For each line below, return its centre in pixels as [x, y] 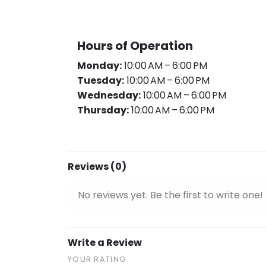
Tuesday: [101, 80]
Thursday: [103, 110]
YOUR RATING [97, 259]
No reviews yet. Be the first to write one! [170, 195]
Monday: [99, 66]
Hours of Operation [135, 46]
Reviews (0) [97, 167]
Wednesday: [109, 95]
